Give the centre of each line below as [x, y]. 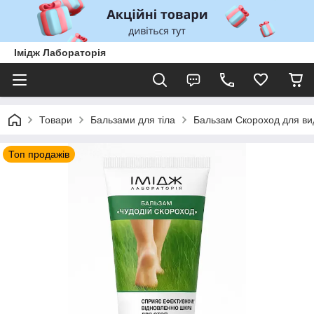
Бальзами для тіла [133, 120]
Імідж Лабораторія [60, 53]
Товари [56, 120]
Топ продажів [39, 154]
